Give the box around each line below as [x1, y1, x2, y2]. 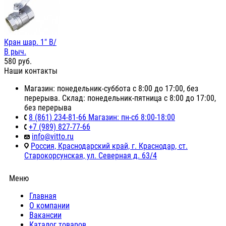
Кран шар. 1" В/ [4, 37, 56, 47]
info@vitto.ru [32, 132, 74, 142]
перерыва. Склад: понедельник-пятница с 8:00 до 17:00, [24, 93, 216, 103]
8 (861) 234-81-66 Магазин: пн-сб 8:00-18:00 [29, 112, 175, 123]
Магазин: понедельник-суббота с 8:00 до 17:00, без [24, 84, 198, 94]
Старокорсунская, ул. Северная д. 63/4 [24, 151, 157, 161]
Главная [29, 191, 56, 201]
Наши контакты [4, 66, 58, 76]
